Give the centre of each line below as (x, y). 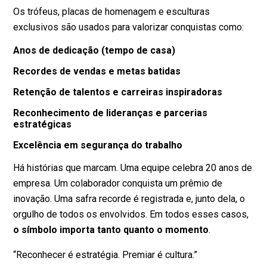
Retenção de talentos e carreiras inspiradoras (118, 92)
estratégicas (43, 125)
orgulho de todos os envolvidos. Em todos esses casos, (131, 215)
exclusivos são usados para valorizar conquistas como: (129, 27)
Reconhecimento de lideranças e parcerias (111, 113)
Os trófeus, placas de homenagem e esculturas (112, 12)
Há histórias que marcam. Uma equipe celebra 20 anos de (133, 168)
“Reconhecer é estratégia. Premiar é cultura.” (105, 255)
